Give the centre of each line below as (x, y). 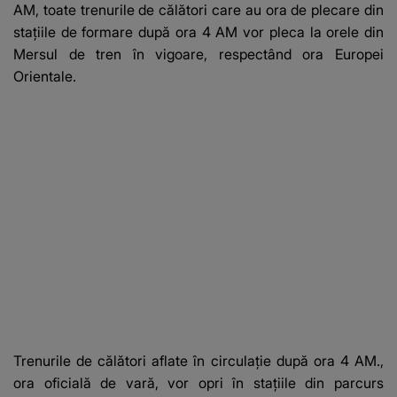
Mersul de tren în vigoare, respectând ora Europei (198, 54)
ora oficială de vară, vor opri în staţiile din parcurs (198, 383)
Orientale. (45, 77)
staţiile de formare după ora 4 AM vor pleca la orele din (198, 32)
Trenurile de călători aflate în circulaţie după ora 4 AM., (198, 361)
